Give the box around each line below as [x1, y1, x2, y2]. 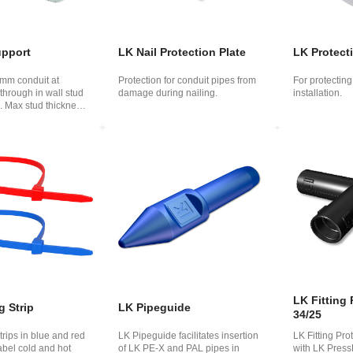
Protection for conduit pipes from [118, 75, 257, 87]
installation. [292, 87, 342, 99]
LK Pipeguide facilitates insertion [118, 330, 259, 342]
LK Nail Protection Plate [118, 46, 247, 59]
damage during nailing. [118, 87, 218, 99]
